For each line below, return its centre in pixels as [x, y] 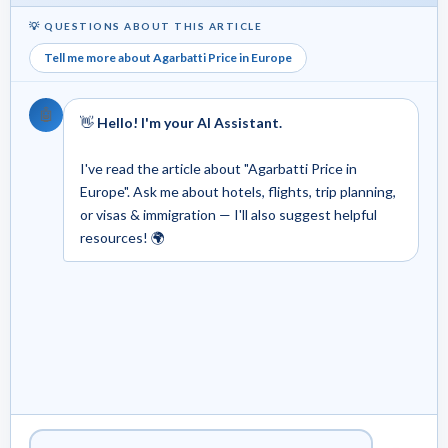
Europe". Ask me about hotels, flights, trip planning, [238, 191]
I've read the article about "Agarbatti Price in [218, 168]
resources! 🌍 [122, 237]
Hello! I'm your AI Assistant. [189, 122]
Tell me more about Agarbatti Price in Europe [168, 57]
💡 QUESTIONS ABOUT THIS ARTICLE [145, 25]
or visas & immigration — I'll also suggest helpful [228, 214]
